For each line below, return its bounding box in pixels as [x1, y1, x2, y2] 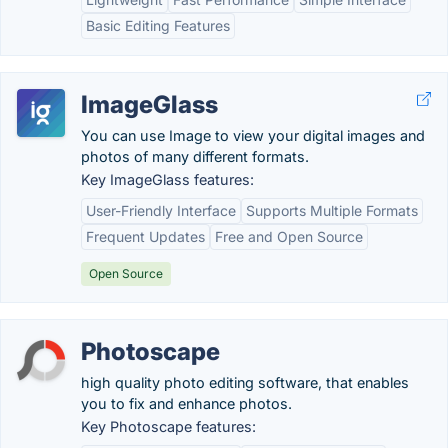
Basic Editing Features [86, 17, 230, 34]
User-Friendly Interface [86, 202, 236, 219]
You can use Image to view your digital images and [81, 127, 425, 144]
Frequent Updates [86, 228, 205, 245]
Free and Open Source [215, 228, 363, 245]
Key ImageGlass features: [81, 171, 254, 188]
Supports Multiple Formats [246, 202, 418, 219]
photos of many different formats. [81, 148, 309, 165]
